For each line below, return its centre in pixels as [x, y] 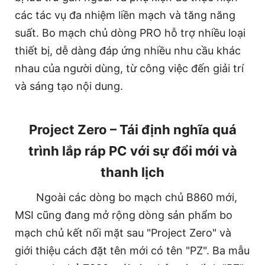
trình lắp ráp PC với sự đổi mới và [132, 151]
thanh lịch [132, 172]
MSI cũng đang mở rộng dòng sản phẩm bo [124, 215]
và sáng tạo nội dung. [69, 86]
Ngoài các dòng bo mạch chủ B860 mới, [137, 197]
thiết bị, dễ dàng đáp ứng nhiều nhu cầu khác [128, 50]
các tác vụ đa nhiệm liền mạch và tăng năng [125, 15]
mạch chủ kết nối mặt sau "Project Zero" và [123, 232]
